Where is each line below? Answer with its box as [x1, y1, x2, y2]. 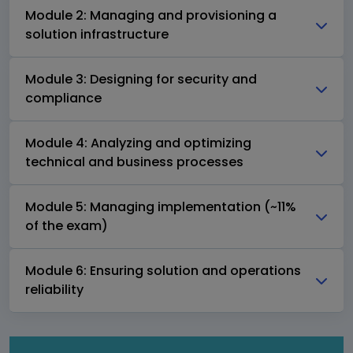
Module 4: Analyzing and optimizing [25, 134, 251, 153]
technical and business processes [25, 153, 243, 172]
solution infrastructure [25, 25, 169, 44]
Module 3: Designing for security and [25, 70, 257, 89]
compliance [25, 89, 102, 108]
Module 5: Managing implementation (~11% [25, 198, 296, 217]
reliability [25, 281, 84, 299]
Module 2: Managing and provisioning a [25, 6, 277, 25]
